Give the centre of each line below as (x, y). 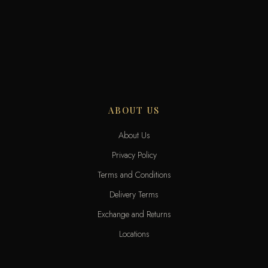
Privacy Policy (134, 155)
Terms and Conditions (134, 175)
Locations (134, 234)
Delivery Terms (134, 195)
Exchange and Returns (134, 214)
